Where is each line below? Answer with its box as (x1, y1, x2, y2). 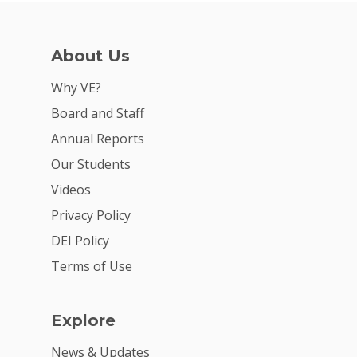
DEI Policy (51, 232, 109, 250)
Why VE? (51, 79, 101, 97)
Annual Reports (51, 130, 144, 148)
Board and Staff (51, 104, 144, 123)
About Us (51, 46, 130, 66)
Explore (51, 311, 116, 331)
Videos (51, 181, 91, 199)
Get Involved (206, 108, 316, 135)
